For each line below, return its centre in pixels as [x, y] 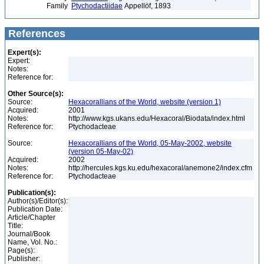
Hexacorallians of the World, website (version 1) [145, 102]
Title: [15, 226]
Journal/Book [29, 234]
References [35, 34]
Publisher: [24, 259]
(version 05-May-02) [101, 151]
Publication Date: [35, 209]
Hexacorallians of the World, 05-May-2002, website [150, 143]
